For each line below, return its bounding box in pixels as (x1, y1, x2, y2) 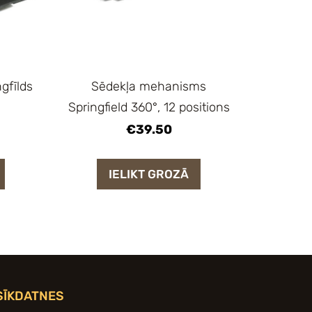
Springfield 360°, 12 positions (68, 100, 230, 116)
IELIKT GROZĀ (109, 166, 189, 181)
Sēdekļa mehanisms (91, 79, 207, 95)
